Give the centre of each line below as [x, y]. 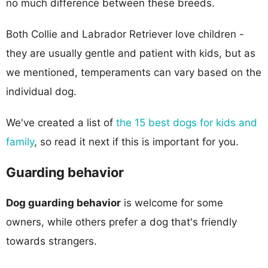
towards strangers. [51, 241]
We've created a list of [61, 122]
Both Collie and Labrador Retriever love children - [125, 34]
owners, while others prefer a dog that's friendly [121, 222]
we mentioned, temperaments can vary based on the [134, 72]
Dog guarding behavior [63, 202]
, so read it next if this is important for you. [136, 141]
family [20, 141]
